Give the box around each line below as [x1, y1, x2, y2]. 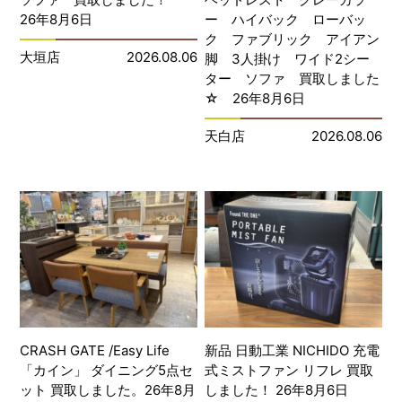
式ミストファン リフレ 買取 [205, 362, 374, 380]
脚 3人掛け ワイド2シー [205, 50, 371, 68]
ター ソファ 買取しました [205, 70, 380, 88]
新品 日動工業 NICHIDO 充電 [205, 342, 380, 360]
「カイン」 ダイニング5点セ [20, 362, 194, 380]
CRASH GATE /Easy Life [20, 342, 170, 360]
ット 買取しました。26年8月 [20, 381, 197, 399]
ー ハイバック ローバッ [205, 11, 367, 29]
